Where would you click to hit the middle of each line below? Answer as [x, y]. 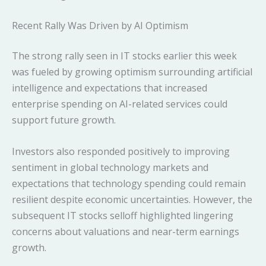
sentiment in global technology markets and [110, 167]
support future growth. [64, 120]
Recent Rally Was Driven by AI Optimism [100, 26]
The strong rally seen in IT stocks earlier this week [124, 56]
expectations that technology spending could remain [129, 183]
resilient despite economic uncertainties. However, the [132, 199]
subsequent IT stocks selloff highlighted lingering [123, 215]
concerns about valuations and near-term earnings [126, 231]
